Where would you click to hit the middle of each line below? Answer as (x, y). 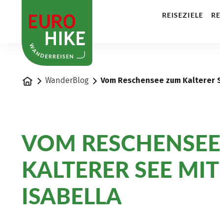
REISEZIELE (182, 15)
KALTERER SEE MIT (120, 169)
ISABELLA (72, 195)
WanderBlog (67, 81)
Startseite (39, 80)
